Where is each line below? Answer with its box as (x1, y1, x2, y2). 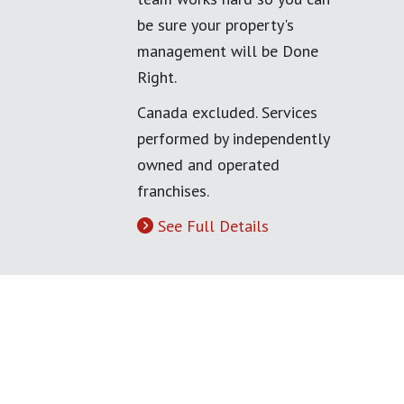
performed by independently (137, 128, 329, 149)
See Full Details (158, 216, 269, 236)
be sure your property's (137, 14, 294, 35)
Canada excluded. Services (137, 102, 317, 123)
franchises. (137, 180, 209, 201)
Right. (137, 67, 177, 87)
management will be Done (137, 41, 318, 61)
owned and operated (137, 154, 280, 175)
